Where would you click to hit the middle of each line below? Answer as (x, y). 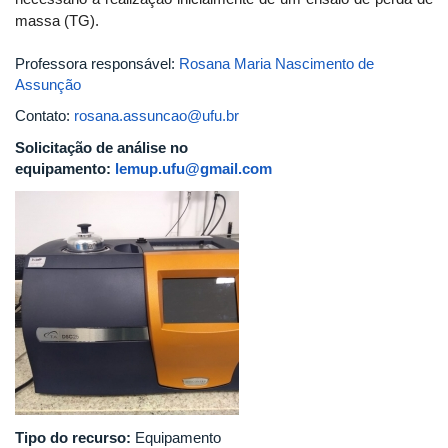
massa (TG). (57, 20)
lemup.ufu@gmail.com (193, 168)
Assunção (48, 84)
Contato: (44, 115)
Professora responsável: (97, 63)
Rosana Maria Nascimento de (276, 63)
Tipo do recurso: (75, 437)
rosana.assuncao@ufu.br (156, 115)
